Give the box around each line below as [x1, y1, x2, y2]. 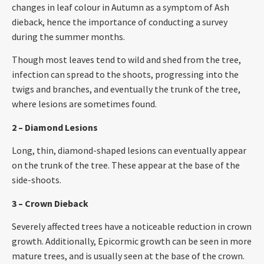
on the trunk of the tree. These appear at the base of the [12, 159, 240, 171]
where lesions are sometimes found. [12, 98, 157, 110]
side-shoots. [12, 174, 61, 186]
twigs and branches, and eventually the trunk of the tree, [12, 83, 240, 95]
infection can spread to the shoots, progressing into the [12, 68, 239, 81]
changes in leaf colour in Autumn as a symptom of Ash [12, 1, 229, 14]
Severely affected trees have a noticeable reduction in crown [12, 220, 252, 233]
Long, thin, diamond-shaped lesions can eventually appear [12, 144, 246, 157]
